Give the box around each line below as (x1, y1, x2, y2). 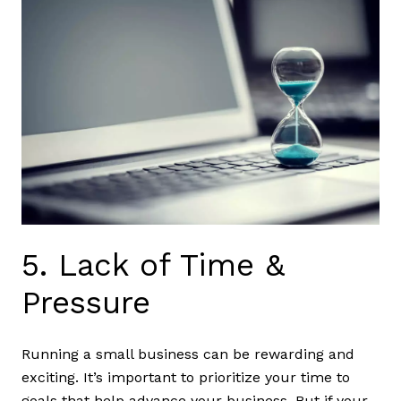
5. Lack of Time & (21, 245, 285, 284)
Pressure (21, 283, 150, 321)
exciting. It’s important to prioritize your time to (21, 368, 350, 386)
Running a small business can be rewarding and (21, 345, 354, 363)
